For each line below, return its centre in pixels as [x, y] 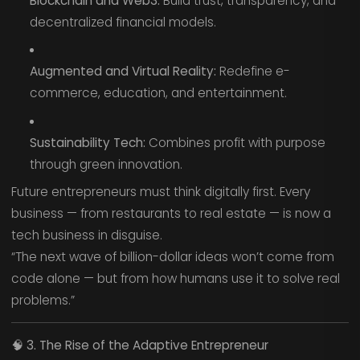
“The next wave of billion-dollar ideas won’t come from [172, 257]
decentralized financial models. [123, 22]
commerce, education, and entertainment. [158, 93]
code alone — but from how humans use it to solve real [175, 279]
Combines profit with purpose [235, 142]
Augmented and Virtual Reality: [123, 72]
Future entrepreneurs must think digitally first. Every [160, 192]
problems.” [43, 301]
